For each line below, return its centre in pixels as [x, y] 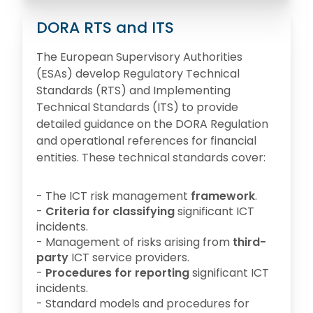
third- [249, 242]
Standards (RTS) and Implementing [133, 90]
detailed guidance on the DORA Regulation [152, 124]
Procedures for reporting [117, 273]
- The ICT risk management [114, 196]
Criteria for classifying [110, 211]
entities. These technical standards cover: [151, 158]
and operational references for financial [146, 141]
